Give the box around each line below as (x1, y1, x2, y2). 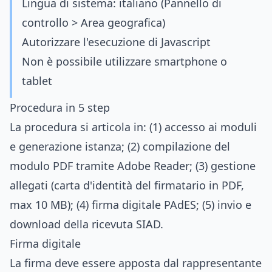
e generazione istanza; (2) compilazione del (10, 139, 230, 154)
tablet (22, 73, 52, 88)
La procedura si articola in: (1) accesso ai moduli (10, 120, 257, 134)
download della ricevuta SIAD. (10, 217, 163, 231)
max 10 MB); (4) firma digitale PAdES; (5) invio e (10, 197, 251, 212)
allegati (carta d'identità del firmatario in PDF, (10, 178, 244, 192)
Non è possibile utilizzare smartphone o (22, 54, 227, 69)
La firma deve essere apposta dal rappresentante (10, 256, 262, 270)
